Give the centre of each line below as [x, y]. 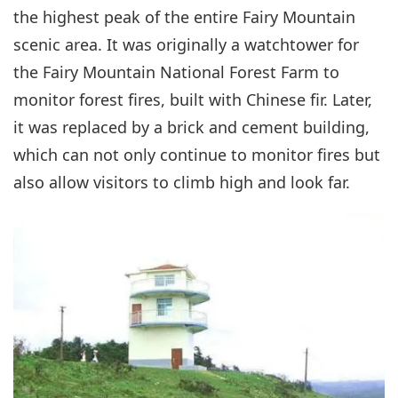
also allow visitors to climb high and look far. [182, 182]
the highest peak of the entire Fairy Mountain [184, 16]
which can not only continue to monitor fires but [197, 154]
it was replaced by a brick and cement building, [191, 127]
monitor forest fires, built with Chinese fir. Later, [193, 99]
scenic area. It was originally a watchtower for [186, 44]
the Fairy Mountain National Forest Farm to [176, 72]
